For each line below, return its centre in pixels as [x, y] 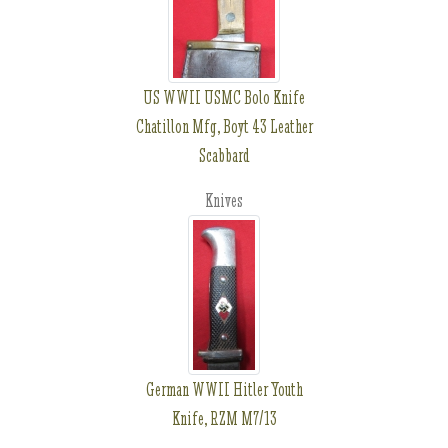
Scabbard [224, 155]
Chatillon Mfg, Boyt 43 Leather [224, 126]
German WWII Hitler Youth [224, 389]
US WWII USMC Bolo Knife [224, 97]
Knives [224, 200]
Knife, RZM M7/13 [224, 418]
